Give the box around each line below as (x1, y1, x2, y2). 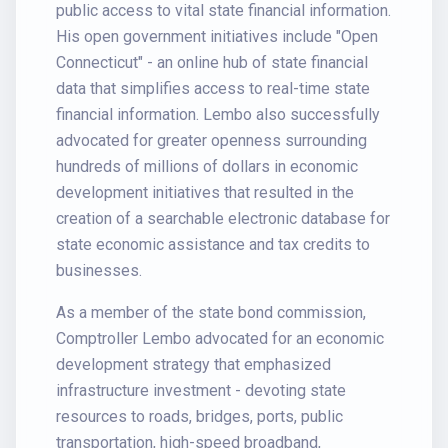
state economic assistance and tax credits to (56, 235, 370, 254)
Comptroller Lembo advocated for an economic (56, 329, 384, 348)
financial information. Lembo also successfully (56, 105, 380, 124)
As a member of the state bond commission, (56, 303, 366, 322)
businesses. (56, 261, 142, 280)
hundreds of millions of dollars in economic (56, 157, 358, 176)
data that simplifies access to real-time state (56, 79, 370, 98)
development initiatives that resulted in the (56, 183, 354, 202)
